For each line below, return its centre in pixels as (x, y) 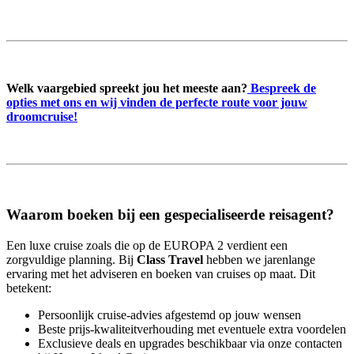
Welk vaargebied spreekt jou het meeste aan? (127, 88)
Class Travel (170, 259)
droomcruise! (42, 116)
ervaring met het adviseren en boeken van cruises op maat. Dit (161, 273)
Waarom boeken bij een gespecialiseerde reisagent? (170, 215)
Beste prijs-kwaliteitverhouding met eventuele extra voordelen (192, 329)
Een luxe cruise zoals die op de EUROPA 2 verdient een (147, 245)
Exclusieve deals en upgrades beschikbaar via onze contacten (190, 343)
